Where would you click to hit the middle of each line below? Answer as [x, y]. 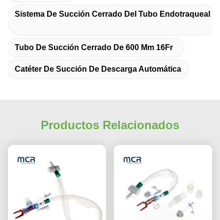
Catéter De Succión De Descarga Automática [98, 69]
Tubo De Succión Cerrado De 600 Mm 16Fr [94, 47]
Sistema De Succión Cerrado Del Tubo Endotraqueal [112, 14]
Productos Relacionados [110, 125]
